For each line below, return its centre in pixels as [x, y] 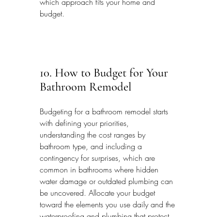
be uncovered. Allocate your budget [99, 193]
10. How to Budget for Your [105, 72]
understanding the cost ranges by [94, 135]
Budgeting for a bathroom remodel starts [105, 112]
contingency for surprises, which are [99, 158]
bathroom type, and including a [92, 147]
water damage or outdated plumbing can [108, 181]
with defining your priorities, [85, 123]
